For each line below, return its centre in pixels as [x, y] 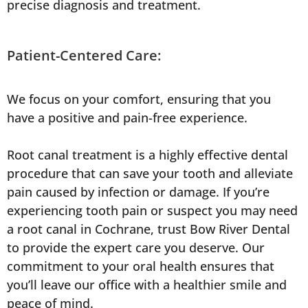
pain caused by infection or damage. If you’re [138, 192]
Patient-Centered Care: [84, 56]
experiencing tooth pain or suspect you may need [152, 211]
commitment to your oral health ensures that [141, 266]
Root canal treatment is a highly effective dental [147, 155]
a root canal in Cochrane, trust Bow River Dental [148, 229]
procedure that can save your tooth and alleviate [150, 174]
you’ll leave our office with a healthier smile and [147, 285]
